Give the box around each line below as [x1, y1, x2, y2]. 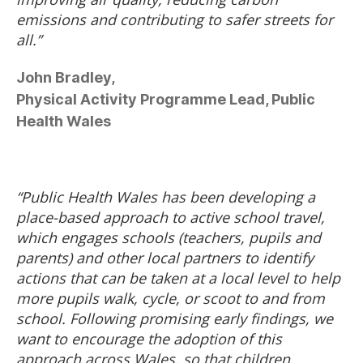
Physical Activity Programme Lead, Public [16, 90, 315, 108]
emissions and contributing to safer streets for [16, 9, 333, 29]
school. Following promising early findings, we [16, 309, 333, 329]
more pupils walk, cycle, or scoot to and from [16, 288, 325, 309]
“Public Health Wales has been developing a [16, 187, 315, 207]
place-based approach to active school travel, [16, 207, 325, 228]
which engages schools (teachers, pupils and [16, 228, 321, 248]
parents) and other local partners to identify [16, 248, 314, 268]
